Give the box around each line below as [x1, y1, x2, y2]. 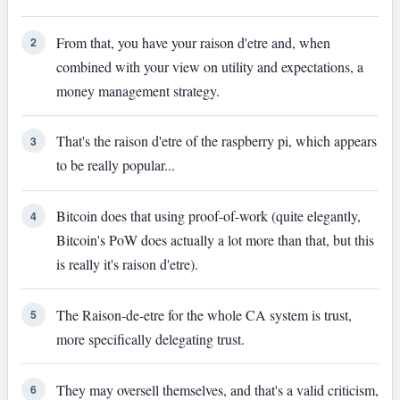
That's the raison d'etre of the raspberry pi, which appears [55, 131, 377, 151]
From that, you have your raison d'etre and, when [55, 32, 330, 52]
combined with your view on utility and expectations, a [55, 56, 363, 76]
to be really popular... [55, 155, 175, 175]
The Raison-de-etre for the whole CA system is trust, [55, 304, 352, 324]
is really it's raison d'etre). [55, 254, 198, 274]
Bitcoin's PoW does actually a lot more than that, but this [55, 230, 374, 250]
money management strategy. [55, 80, 220, 100]
